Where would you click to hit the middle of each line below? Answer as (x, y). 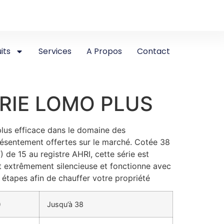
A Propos (104, 51)
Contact (154, 51)
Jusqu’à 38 (65, 204)
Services (55, 51)
